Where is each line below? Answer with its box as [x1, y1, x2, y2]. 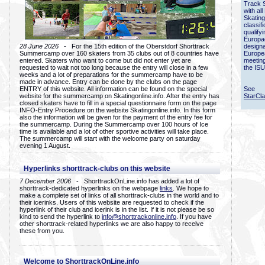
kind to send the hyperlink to [20, 213, 102, 220]
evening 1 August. [20, 141, 70, 149]
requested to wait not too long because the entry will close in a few [20, 63, 208, 71]
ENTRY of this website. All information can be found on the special [20, 85, 207, 92]
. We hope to [173, 185, 209, 192]
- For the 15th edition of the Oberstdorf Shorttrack [59, 42, 209, 50]
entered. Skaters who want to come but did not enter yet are [20, 56, 191, 64]
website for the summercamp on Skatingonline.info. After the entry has [20, 92, 219, 99]
